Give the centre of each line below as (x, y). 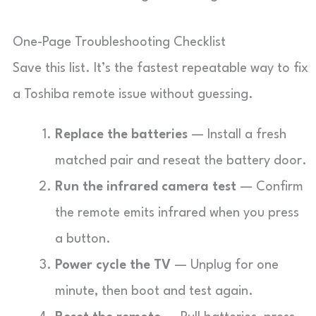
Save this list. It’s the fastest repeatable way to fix (160, 68)
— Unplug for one (225, 265)
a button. (83, 239)
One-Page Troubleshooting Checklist (119, 42)
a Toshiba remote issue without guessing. (133, 95)
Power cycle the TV (113, 265)
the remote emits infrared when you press (177, 213)
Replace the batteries (121, 135)
